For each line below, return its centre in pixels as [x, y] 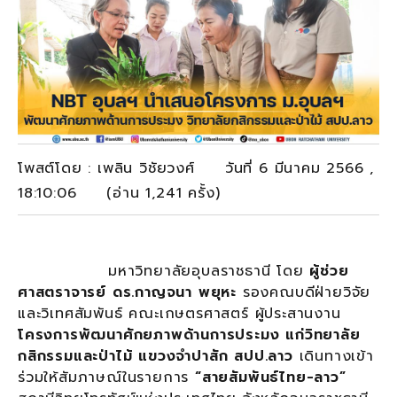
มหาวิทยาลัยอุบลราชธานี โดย [164, 271]
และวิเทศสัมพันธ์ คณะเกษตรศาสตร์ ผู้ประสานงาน [179, 313]
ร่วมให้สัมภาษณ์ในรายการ [107, 377]
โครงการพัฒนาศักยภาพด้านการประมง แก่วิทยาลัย [189, 335]
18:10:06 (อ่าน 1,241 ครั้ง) [122, 193]
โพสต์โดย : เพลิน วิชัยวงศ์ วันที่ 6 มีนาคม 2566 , [196, 168]
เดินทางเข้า [333, 356]
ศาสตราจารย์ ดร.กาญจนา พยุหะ [128, 292]
